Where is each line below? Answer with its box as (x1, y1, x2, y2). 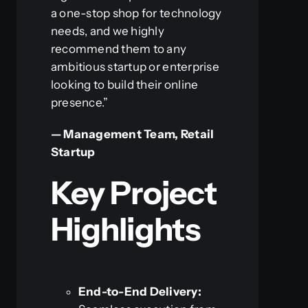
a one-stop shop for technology (50, 6, 222, 21)
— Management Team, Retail (50, 127, 214, 142)
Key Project (50, 173, 217, 213)
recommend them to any (50, 42, 187, 56)
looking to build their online (50, 78, 199, 92)
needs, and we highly (50, 24, 165, 38)
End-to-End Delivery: (78, 284, 202, 298)
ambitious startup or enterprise (50, 60, 219, 74)
